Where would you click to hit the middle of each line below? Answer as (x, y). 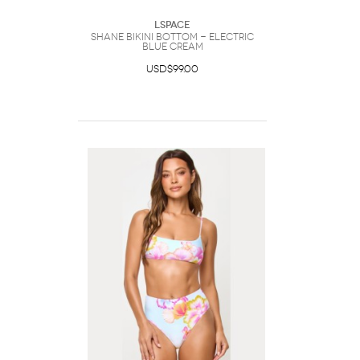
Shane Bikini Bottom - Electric (172, 37)
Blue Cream (172, 47)
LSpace (172, 25)
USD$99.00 (172, 69)
